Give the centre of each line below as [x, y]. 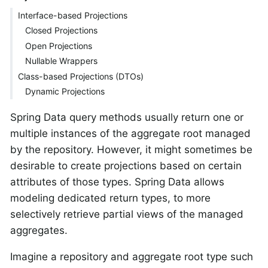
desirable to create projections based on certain [126, 165]
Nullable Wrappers [62, 61]
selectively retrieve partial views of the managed [127, 214]
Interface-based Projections [72, 15]
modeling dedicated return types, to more [110, 198]
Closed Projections [62, 31]
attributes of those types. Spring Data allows [117, 182]
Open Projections [59, 45]
